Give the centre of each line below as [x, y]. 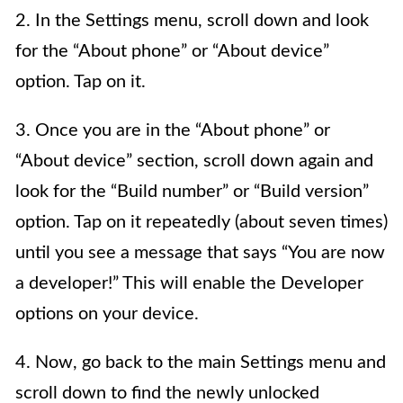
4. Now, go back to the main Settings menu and [201, 363]
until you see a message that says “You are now [200, 253]
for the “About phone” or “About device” [172, 52]
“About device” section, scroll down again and [194, 161]
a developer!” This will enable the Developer [189, 284]
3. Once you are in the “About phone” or [173, 131]
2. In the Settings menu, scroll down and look [192, 21]
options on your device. [107, 314]
